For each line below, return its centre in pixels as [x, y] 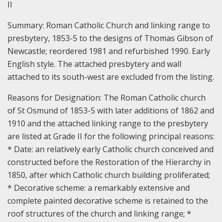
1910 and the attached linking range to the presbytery [108, 123]
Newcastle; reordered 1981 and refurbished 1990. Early [109, 51]
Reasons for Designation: [55, 97]
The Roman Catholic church [155, 97]
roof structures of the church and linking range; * [99, 213]
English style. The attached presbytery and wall [94, 64]
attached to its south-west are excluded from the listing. [111, 77]
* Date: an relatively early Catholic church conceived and [111, 149]
